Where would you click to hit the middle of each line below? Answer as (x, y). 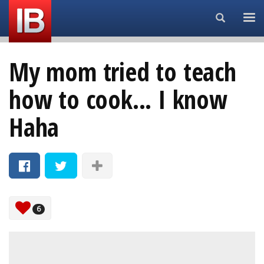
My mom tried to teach (123, 72)
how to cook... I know (118, 99)
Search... (241, 17)
